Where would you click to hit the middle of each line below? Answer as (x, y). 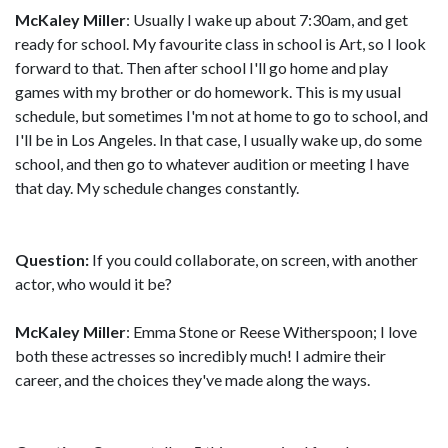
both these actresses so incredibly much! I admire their (200, 355)
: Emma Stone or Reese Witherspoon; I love (271, 331)
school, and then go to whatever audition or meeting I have (212, 163)
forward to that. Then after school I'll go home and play (201, 67)
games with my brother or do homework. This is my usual (208, 91)
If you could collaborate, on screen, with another (253, 259)
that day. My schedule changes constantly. (157, 187)
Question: (52, 259)
